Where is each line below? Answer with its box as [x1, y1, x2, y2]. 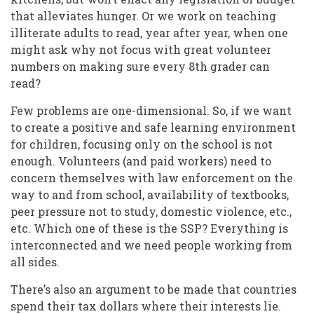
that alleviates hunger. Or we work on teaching [11, 8, 276, 24]
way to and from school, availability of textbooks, [11, 187, 289, 203]
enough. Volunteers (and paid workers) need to [11, 153, 271, 169]
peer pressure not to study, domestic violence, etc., [11, 204, 292, 219]
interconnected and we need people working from [11, 238, 292, 253]
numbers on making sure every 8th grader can [11, 59, 270, 74]
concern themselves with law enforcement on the [11, 170, 293, 186]
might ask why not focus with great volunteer [11, 42, 271, 57]
